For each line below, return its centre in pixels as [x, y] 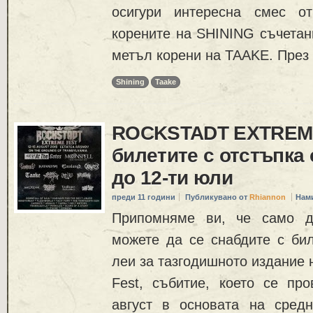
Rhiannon [268, 197]
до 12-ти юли [173, 178]
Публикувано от [217, 197]
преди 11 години [144, 197]
